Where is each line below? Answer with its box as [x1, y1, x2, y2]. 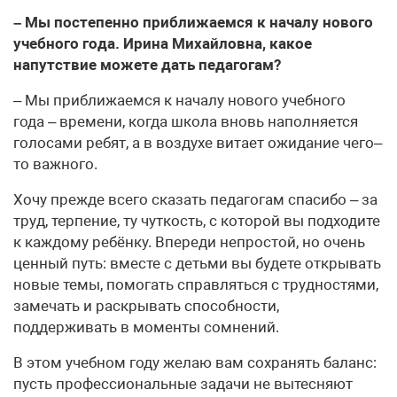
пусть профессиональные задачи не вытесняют [13, 375, 353, 393]
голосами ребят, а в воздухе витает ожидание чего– [13, 134, 382, 152]
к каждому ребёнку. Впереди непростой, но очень [13, 233, 365, 252]
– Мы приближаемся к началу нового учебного [13, 91, 346, 110]
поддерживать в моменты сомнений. [13, 318, 279, 337]
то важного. [13, 155, 97, 174]
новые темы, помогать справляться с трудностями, [13, 276, 378, 294]
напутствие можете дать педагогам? [13, 56, 281, 74]
